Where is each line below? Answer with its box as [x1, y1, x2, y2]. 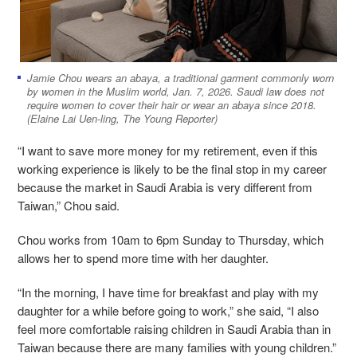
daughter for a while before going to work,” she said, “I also [18, 301, 319, 319]
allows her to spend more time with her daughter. [18, 249, 272, 266]
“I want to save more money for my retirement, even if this [18, 141, 318, 159]
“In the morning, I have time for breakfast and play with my [18, 283, 319, 300]
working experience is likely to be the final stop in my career [18, 159, 327, 177]
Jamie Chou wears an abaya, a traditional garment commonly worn [27, 69, 334, 85]
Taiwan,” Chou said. [18, 196, 123, 214]
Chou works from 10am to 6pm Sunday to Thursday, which [18, 230, 324, 248]
